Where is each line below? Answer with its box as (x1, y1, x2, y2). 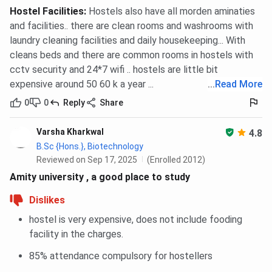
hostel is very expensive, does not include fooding (29, 214, 242, 226)
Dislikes (29, 194, 65, 206)
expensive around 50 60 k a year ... (10, 78, 154, 90)
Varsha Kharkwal (36, 127, 104, 137)
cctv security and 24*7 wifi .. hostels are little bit (10, 64, 218, 76)
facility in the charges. (29, 228, 123, 240)
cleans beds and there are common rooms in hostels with (10, 49, 253, 61)
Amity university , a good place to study (10, 171, 190, 183)
